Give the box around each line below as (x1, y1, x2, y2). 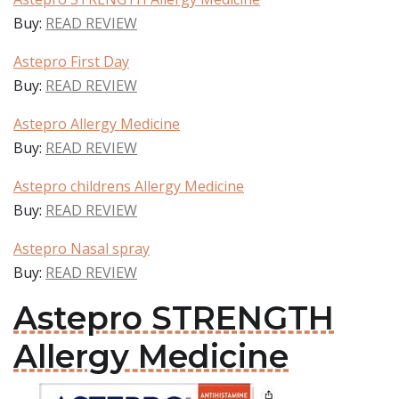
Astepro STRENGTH (13, 298, 334, 338)
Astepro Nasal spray (13, 239, 150, 258)
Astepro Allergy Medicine (13, 114, 180, 134)
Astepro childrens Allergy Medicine (13, 176, 244, 196)
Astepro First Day (13, 52, 129, 71)
